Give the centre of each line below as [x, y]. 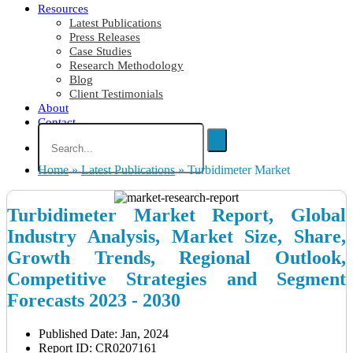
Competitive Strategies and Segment [176, 279]
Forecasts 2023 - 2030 [94, 301]
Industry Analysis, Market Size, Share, [176, 237]
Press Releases [105, 37]
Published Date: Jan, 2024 [104, 334]
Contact [57, 123]
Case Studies [100, 52]
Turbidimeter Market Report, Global [176, 216]
